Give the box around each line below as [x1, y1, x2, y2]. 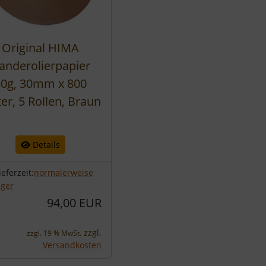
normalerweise [34, 167, 93, 178]
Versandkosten [43, 239, 102, 251]
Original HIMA [2, 40, 79, 56]
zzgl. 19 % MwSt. [27, 228, 81, 238]
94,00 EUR [47, 195, 102, 211]
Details [30, 139, 60, 150]
